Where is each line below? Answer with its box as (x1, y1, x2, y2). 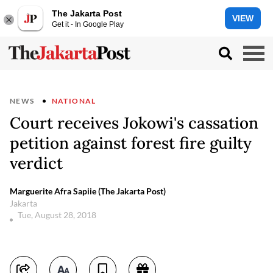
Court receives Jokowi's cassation (10, 113, 258, 133)
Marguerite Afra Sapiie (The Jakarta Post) (10, 186, 166, 196)
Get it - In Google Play (52, 19, 124, 29)
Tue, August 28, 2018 (18, 210, 98, 220)
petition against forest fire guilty (10, 133, 252, 153)
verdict (10, 153, 63, 173)
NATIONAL (51, 96, 96, 105)
